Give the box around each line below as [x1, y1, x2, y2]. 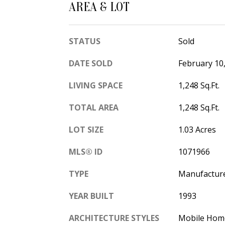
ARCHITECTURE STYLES [69, 212, 159, 224]
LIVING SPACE [69, 80, 123, 91]
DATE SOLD [69, 58, 113, 69]
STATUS [69, 36, 100, 47]
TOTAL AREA [69, 102, 119, 114]
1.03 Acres [178, 124, 216, 136]
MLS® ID [69, 146, 102, 158]
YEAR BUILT [69, 190, 114, 202]
